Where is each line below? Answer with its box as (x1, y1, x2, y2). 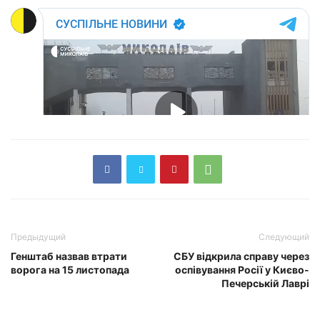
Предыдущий (11, 231, 66, 242)
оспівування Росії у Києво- (175, 263, 309, 276)
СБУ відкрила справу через (174, 249, 309, 262)
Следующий (259, 231, 309, 242)
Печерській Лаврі (221, 276, 309, 289)
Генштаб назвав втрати (11, 249, 127, 262)
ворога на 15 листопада (11, 263, 129, 276)
